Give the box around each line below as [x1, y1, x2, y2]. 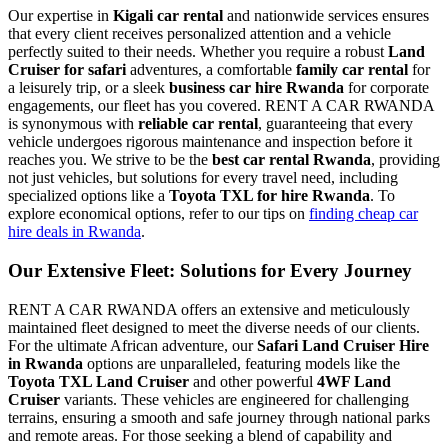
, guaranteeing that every [258, 115, 413, 133]
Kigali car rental [113, 7, 223, 25]
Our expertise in [8, 7, 113, 25]
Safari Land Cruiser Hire [257, 336, 429, 354]
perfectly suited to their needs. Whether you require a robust [8, 43, 388, 61]
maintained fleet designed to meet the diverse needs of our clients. [8, 318, 420, 336]
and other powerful [189, 372, 317, 390]
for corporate [344, 79, 429, 97]
